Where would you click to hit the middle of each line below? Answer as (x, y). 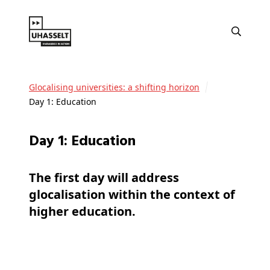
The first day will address (104, 178)
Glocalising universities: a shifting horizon (117, 87)
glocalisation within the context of (132, 195)
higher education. (82, 212)
